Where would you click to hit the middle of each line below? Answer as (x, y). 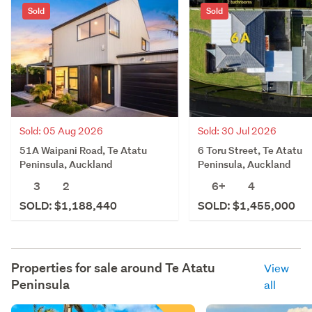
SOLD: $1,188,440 (68, 205)
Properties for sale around (88, 267)
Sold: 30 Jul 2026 (237, 131)
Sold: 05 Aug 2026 (61, 131)
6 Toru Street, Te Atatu (250, 150)
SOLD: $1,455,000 (247, 205)
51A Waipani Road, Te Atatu (83, 150)
